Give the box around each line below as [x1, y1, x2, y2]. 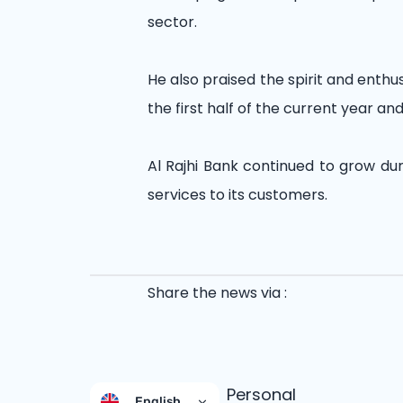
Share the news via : [148, 282, 287, 304]
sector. [148, 12, 197, 33]
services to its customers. [148, 184, 327, 206]
